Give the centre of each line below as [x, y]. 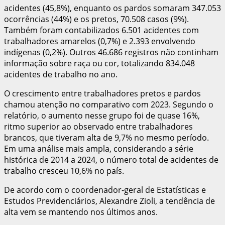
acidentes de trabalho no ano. [61, 74]
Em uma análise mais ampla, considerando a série [99, 148]
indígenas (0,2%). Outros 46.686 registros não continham [111, 52]
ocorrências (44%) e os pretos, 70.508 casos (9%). [96, 19]
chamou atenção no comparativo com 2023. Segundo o [109, 104]
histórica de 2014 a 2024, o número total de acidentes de [111, 159]
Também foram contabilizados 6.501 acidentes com [101, 30]
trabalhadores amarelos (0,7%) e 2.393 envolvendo [100, 41]
